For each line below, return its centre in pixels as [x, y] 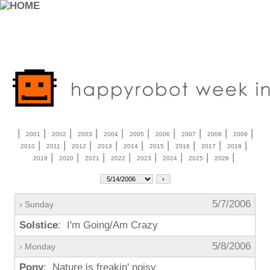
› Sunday [36, 204]
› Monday [37, 246]
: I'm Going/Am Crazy [108, 225]
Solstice [39, 225]
